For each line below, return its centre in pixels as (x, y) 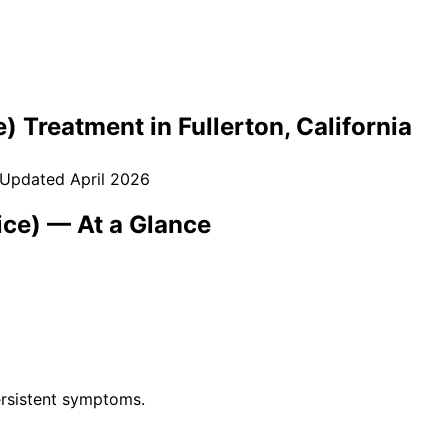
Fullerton (231, 126)
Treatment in (97, 126)
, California (348, 126)
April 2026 (110, 178)
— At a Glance (126, 224)
